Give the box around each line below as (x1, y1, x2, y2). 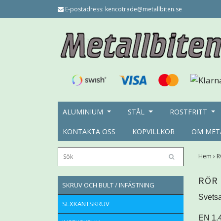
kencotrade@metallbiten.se (105, 5, 182, 13)
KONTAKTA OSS (63, 126, 115, 136)
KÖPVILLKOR (132, 126, 175, 136)
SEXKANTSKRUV (62, 199, 110, 208)
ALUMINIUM (63, 107, 103, 116)
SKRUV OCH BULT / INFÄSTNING (62, 180, 154, 189)
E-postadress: (64, 5, 105, 13)
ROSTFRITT (169, 107, 207, 116)
